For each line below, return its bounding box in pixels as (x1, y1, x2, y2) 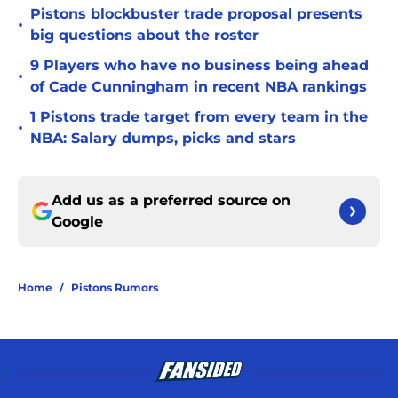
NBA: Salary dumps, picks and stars (30, 130, 296, 147)
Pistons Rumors (71, 281, 158, 295)
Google (52, 213, 103, 231)
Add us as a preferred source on (52, 192, 291, 210)
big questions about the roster (30, 27, 259, 44)
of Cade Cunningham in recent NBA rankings (30, 78, 367, 96)
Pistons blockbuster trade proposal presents (30, 5, 362, 23)
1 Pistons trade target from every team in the (30, 108, 368, 126)
